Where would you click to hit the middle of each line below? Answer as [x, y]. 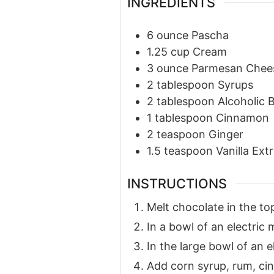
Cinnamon [243, 118]
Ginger [226, 135]
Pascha [210, 35]
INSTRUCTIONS [177, 183]
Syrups [235, 85]
